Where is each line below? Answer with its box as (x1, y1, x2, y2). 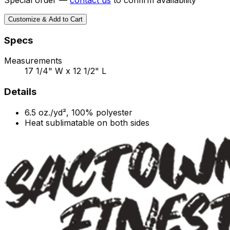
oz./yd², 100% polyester (39, 107, 132, 118)
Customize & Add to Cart (8, 15, 83, 23)
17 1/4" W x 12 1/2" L (25, 66, 106, 76)
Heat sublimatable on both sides (25, 117, 149, 128)
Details (4, 86, 36, 98)
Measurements (4, 55, 62, 66)
